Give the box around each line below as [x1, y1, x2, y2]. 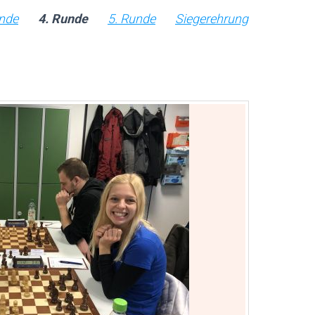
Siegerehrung [175, 11, 248, 26]
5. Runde [108, 11, 155, 26]
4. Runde [38, 11, 88, 26]
